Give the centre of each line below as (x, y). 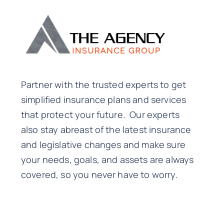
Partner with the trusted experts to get (103, 84)
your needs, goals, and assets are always (107, 159)
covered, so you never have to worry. (99, 174)
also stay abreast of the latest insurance (106, 129)
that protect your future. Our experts (100, 114)
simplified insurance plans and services (103, 99)
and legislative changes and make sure (103, 144)
